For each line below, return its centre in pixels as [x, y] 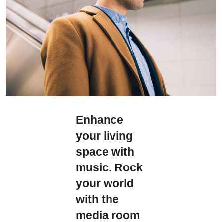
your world [105, 183]
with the [98, 199]
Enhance [100, 120]
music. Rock [110, 167]
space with [105, 152]
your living [105, 136]
